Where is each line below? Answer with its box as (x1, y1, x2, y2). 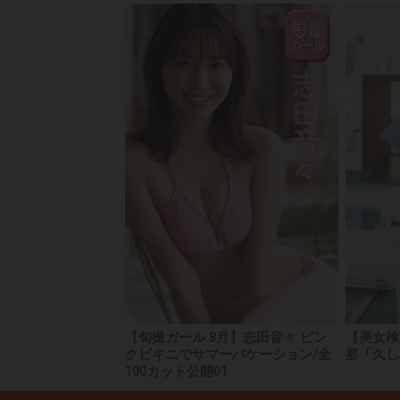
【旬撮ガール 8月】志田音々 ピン (124, 329, 327, 346)
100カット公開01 (124, 362, 228, 379)
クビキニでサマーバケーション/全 (124, 346, 331, 362)
